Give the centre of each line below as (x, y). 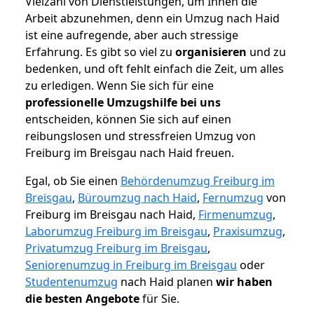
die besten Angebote (82, 299)
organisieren (211, 52)
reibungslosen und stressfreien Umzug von (141, 136)
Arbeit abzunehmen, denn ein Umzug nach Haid (152, 19)
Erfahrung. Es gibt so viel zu (100, 52)
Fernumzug (233, 198)
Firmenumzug (235, 215)
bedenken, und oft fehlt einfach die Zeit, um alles (155, 69)
